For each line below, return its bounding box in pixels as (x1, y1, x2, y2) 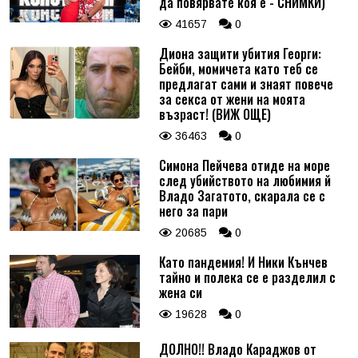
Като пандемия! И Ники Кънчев (158, 252, 328, 272)
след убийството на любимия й (158, 170, 331, 190)
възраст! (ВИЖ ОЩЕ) (158, 104, 271, 124)
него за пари (158, 201, 228, 221)
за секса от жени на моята (158, 89, 305, 109)
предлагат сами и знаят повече (158, 74, 333, 93)
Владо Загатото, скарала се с (158, 185, 325, 205)
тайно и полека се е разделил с (158, 267, 336, 287)
